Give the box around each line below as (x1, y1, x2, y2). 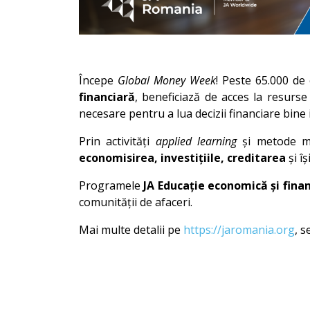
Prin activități (79, 134, 156, 149)
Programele (79, 178, 144, 193)
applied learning (155, 134, 237, 149)
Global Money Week (118, 73, 216, 88)
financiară (79, 89, 135, 104)
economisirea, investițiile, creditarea (79, 150, 286, 165)
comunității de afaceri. (79, 194, 192, 210)
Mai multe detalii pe (79, 222, 183, 237)
